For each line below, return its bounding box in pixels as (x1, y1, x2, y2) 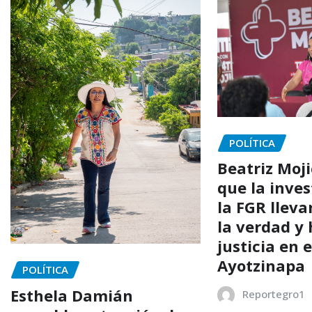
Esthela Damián (10, 284, 133, 306)
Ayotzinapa (217, 255, 306, 276)
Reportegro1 (242, 287, 306, 302)
